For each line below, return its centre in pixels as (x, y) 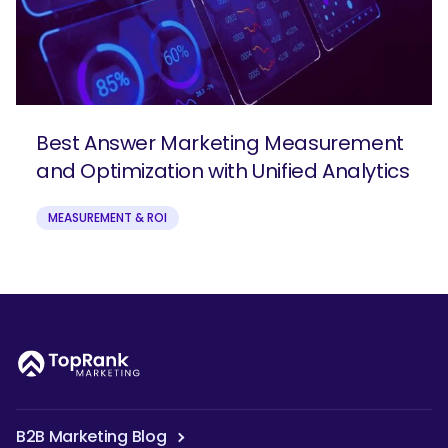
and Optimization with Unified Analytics (223, 171)
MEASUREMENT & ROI (107, 218)
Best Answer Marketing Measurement (220, 143)
